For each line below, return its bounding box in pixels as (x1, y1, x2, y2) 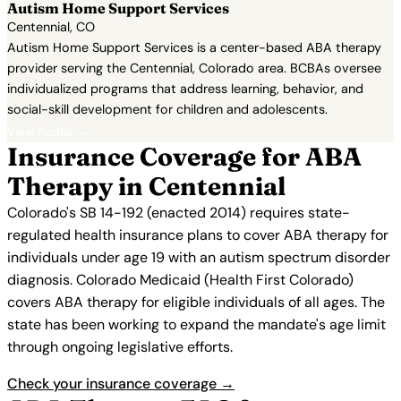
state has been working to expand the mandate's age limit (7, 315, 386, 334)
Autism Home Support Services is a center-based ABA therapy (7, 39, 381, 55)
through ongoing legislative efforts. (7, 337, 233, 356)
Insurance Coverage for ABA (7, 141, 362, 172)
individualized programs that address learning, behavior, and (7, 81, 363, 97)
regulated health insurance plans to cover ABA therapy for (7, 226, 388, 244)
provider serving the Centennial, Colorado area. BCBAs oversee (7, 60, 381, 76)
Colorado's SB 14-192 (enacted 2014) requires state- (7, 203, 350, 222)
